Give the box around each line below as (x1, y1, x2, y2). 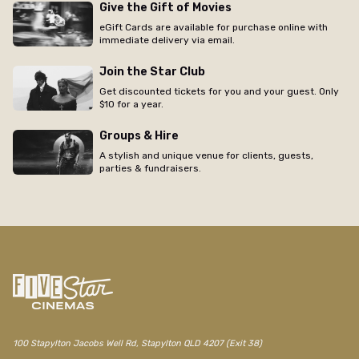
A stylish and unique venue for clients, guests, (99, 149, 313, 161)
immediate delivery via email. (99, 34, 235, 46)
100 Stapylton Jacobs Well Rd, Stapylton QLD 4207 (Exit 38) (13, 338, 262, 349)
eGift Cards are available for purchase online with (99, 21, 328, 33)
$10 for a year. (99, 98, 163, 110)
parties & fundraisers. (99, 162, 201, 174)
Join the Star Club (99, 64, 205, 79)
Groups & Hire (99, 128, 179, 143)
